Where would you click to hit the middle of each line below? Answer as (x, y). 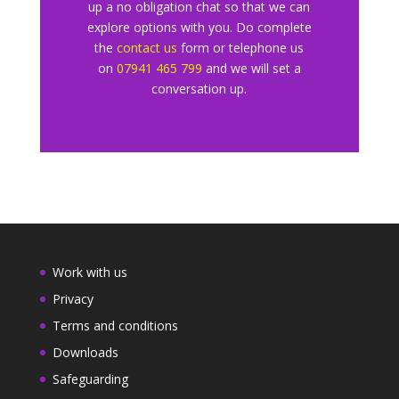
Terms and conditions (115, 326)
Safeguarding (90, 379)
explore (108, 27)
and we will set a (251, 68)
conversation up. (199, 89)
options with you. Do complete (220, 27)
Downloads (85, 352)
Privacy (73, 299)
